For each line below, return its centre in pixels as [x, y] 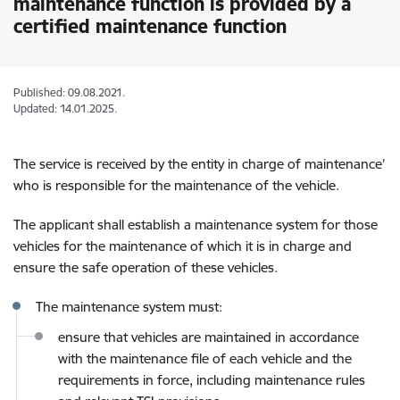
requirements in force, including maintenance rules [212, 380]
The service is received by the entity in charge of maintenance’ [199, 164]
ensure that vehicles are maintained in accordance [208, 337]
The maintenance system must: [129, 307]
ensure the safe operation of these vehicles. [146, 267]
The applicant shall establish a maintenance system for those [196, 225]
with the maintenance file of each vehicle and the [205, 358]
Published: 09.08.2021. [69, 92]
